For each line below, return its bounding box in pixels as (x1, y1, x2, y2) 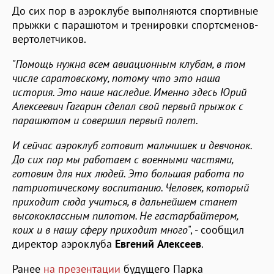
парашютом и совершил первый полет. (12, 113, 198, 127)
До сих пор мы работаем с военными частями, (12, 152, 233, 166)
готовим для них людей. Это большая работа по (12, 166, 244, 180)
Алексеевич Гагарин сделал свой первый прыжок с (12, 98, 243, 113)
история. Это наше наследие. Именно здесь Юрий (12, 84, 246, 99)
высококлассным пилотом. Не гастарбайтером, (12, 208, 238, 223)
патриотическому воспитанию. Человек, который (12, 180, 249, 194)
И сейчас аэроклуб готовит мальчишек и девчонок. (12, 138, 251, 152)
